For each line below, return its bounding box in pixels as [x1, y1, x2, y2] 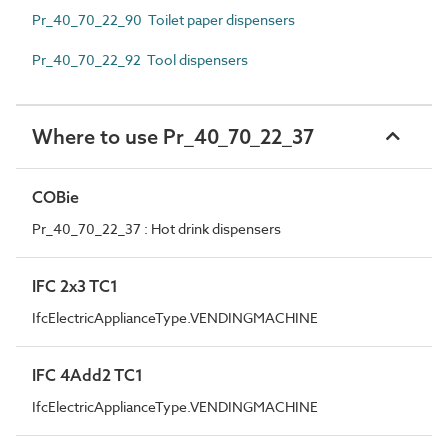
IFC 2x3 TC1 [32, 275, 118, 296]
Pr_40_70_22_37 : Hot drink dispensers [32, 218, 281, 238]
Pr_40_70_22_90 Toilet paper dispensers [32, 9, 295, 29]
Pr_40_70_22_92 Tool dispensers [32, 49, 248, 69]
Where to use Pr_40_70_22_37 [32, 123, 314, 149]
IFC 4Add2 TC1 [32, 364, 143, 385]
